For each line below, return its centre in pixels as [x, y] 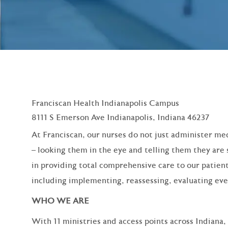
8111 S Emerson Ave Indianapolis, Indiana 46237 [120, 117]
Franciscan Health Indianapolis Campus [105, 103]
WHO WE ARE [60, 201]
